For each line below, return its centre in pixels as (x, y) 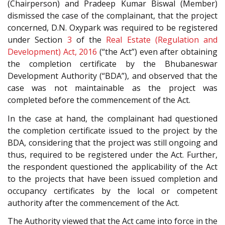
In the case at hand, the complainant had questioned (113, 118)
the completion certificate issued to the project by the (113, 130)
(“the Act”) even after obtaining (157, 52)
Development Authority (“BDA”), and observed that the (113, 76)
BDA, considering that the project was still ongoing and (113, 142)
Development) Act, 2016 (52, 52)
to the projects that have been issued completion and (113, 179)
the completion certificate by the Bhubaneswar (113, 64)
